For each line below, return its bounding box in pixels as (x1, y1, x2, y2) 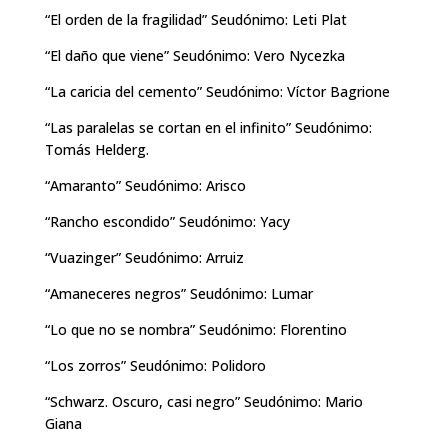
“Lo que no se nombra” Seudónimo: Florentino (44, 319, 347, 339)
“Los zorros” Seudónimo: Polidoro (44, 355, 266, 375)
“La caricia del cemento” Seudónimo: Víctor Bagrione (44, 81, 390, 101)
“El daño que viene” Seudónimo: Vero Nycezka (44, 45, 349, 65)
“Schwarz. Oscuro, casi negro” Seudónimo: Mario (44, 391, 363, 411)
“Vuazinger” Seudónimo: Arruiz (44, 247, 244, 267)
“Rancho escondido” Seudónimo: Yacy (44, 211, 290, 231)
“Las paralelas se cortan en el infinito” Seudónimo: (44, 117, 372, 137)
